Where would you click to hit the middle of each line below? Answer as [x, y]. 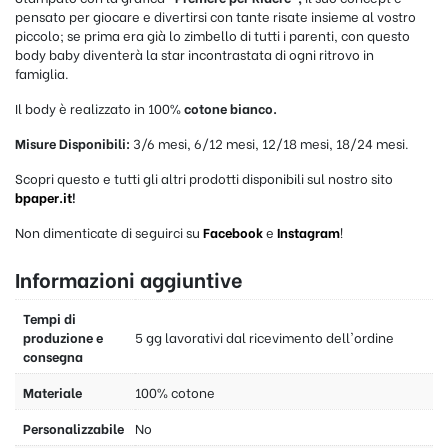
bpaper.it [43, 197]
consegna [53, 356]
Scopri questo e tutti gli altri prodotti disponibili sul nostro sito [204, 178]
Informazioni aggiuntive [129, 279]
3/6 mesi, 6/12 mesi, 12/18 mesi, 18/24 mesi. [271, 143]
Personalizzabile [73, 428]
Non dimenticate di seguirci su [109, 232]
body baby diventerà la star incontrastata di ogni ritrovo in [194, 54]
